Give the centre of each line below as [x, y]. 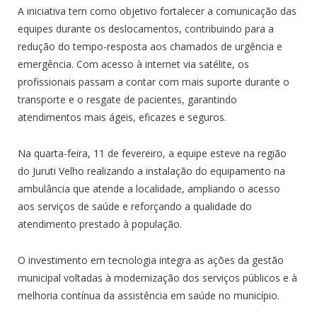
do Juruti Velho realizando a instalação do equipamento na [151, 171]
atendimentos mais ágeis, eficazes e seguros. [122, 117]
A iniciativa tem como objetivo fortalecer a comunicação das [157, 11]
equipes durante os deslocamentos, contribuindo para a [146, 29]
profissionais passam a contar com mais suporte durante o [154, 82]
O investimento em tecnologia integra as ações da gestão [151, 260]
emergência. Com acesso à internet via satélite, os [133, 64]
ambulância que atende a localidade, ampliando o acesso [149, 189]
